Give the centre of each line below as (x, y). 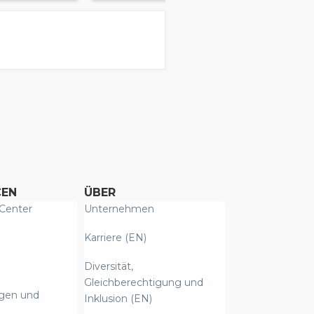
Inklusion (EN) (118, 299)
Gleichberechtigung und (144, 283)
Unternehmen (120, 209)
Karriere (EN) (116, 238)
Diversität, (109, 267)
